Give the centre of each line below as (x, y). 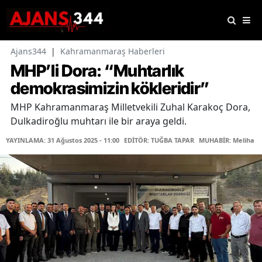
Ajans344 (28, 51)
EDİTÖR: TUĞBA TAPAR (159, 140)
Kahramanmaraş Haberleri (113, 51)
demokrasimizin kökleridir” (110, 89)
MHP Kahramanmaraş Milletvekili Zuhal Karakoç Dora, (130, 107)
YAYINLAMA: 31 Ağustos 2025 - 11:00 (63, 140)
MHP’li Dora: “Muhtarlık (97, 71)
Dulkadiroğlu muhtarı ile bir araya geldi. (99, 121)
